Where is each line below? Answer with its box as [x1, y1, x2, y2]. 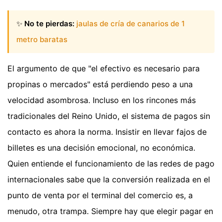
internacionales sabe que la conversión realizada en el [7, 174, 210, 185]
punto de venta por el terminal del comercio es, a [7, 190, 193, 201]
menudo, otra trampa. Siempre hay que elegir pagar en [7, 206, 213, 217]
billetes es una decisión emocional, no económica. [7, 143, 195, 153]
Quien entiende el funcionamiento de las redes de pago [7, 159, 215, 169]
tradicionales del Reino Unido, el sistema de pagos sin [7, 111, 210, 121]
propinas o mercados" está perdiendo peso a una [7, 79, 193, 90]
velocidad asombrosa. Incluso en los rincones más [7, 95, 196, 106]
